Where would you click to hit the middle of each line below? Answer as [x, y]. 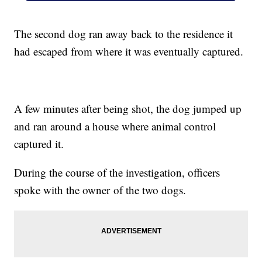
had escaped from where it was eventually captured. [129, 51]
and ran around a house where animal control [115, 126]
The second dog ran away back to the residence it [124, 34]
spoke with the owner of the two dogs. [100, 190]
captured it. [39, 144]
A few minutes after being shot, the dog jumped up [128, 109]
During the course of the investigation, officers [117, 173]
